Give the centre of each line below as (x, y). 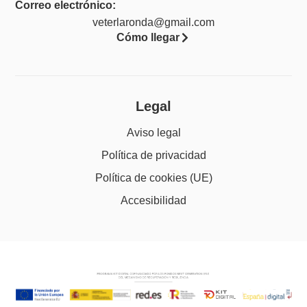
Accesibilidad (153, 201)
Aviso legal (153, 133)
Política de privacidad (153, 156)
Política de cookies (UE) (153, 178)
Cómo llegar (148, 37)
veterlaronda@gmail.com (153, 22)
